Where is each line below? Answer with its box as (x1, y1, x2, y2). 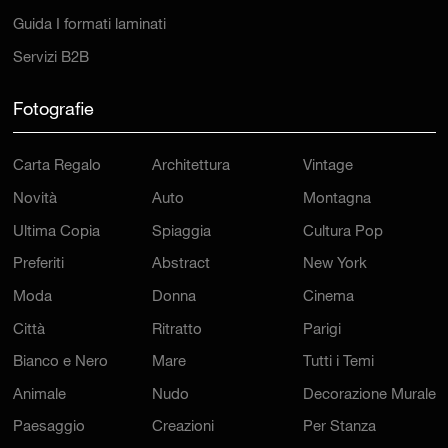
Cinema (302, 289, 354, 305)
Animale (12, 387, 66, 403)
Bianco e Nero (12, 355, 108, 371)
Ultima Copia (12, 224, 100, 240)
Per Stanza (302, 420, 376, 436)
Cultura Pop (302, 224, 383, 240)
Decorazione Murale (302, 387, 436, 403)
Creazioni (151, 420, 214, 436)
